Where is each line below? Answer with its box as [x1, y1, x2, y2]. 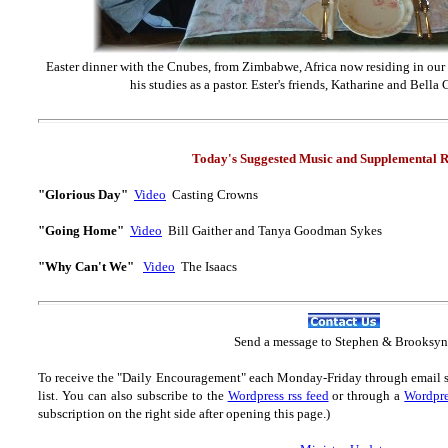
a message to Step [261, 334, 359, 349]
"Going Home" [38, 223, 130, 238]
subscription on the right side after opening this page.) [38, 406, 330, 421]
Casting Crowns [166, 187, 258, 202]
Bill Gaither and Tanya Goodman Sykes [162, 223, 382, 238]
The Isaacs [175, 259, 237, 274]
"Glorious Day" [38, 187, 128, 202]
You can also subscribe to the [58, 388, 224, 403]
